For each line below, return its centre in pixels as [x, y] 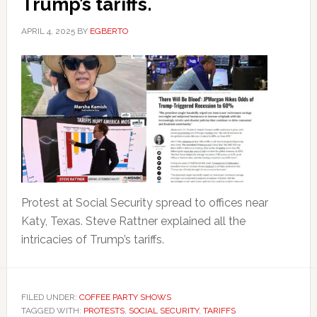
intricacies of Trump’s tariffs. [92, 240]
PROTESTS [104, 311]
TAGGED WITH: [52, 311]
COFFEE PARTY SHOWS [125, 297]
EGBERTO [109, 31]
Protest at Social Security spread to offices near [144, 203]
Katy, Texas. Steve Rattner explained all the [133, 221]
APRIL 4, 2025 [48, 31]
